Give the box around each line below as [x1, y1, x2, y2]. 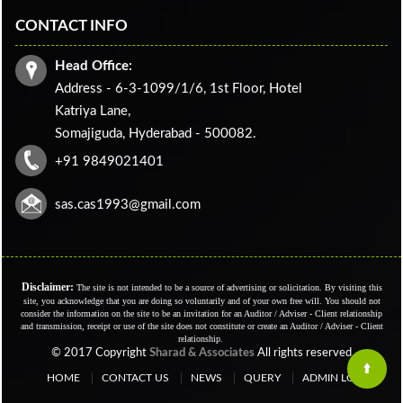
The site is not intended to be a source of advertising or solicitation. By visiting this [73, 282, 382, 292]
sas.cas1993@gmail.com [55, 198, 201, 211]
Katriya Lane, [55, 104, 130, 118]
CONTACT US [102, 372, 169, 383]
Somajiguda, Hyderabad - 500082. [55, 127, 256, 140]
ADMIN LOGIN [302, 372, 374, 383]
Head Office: [55, 59, 132, 73]
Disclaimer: [21, 281, 74, 293]
